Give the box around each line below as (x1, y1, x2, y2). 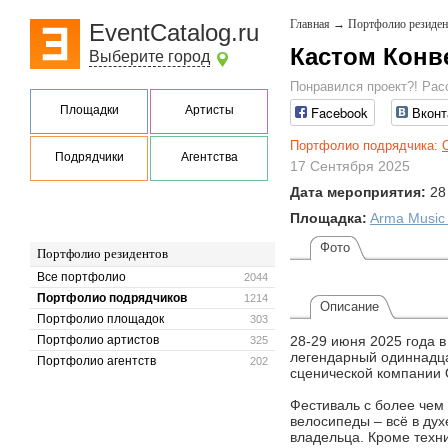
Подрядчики (54, 150, 124, 164)
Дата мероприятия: (290, 184, 426, 201)
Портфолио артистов (37, 333, 159, 347)
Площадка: (290, 210, 367, 227)
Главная (290, 17, 330, 31)
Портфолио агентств (37, 354, 156, 368)
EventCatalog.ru (89, 19, 259, 46)
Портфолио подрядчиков (37, 291, 187, 305)
